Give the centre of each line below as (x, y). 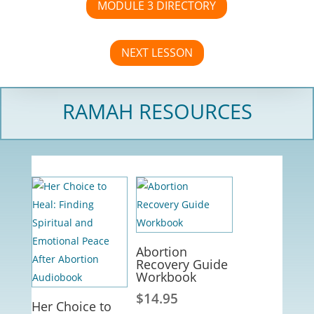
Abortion (161, 252)
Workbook (166, 277)
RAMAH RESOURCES (157, 111)
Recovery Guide (182, 265)
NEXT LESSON (157, 52)
